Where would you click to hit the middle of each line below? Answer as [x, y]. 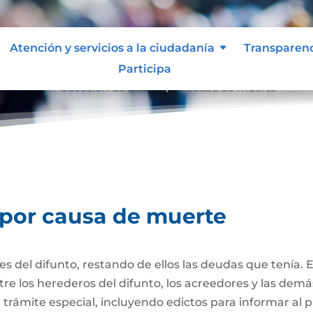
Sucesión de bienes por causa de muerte [169, 86]
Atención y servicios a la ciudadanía [112, 48]
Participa [144, 68]
